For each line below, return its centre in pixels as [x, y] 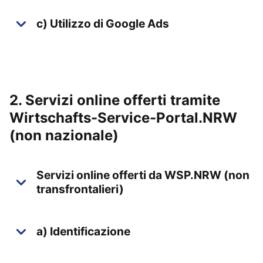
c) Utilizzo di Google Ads [103, 23]
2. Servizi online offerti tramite [115, 100]
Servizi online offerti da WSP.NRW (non [143, 175]
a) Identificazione [83, 231]
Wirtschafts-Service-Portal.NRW [123, 118]
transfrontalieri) [80, 189]
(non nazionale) [64, 135]
